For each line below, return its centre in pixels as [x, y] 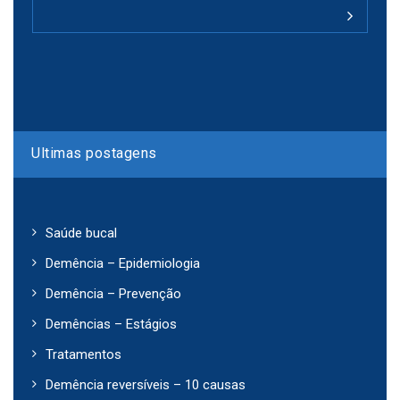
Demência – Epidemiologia [123, 263]
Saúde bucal [81, 233]
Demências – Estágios [111, 324]
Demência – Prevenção [113, 293]
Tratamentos [83, 354]
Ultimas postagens [94, 153]
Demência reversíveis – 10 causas [146, 384]
